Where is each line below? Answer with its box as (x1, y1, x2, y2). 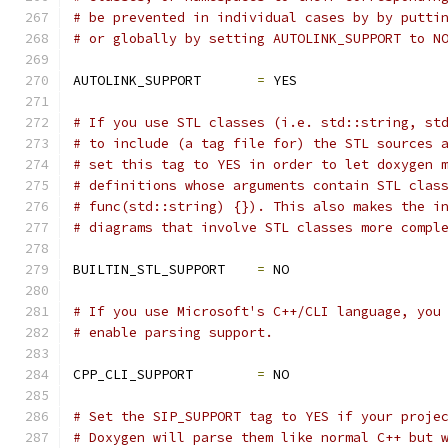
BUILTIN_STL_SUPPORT (73, 261, 257, 278)
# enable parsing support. (73, 324, 273, 341)
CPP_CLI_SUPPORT (73, 366, 257, 383)
